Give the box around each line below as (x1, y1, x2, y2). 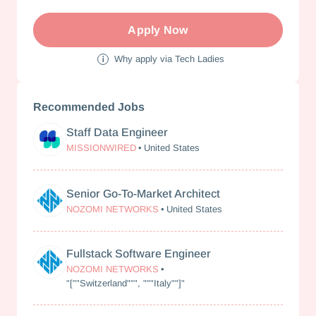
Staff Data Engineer (66, 126, 169, 138)
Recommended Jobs (33, 101, 145, 114)
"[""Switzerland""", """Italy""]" (66, 278, 186, 288)
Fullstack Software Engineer (66, 248, 212, 260)
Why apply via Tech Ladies (114, 54, 224, 64)
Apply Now (128, 24, 188, 37)
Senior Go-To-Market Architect (66, 187, 221, 200)
